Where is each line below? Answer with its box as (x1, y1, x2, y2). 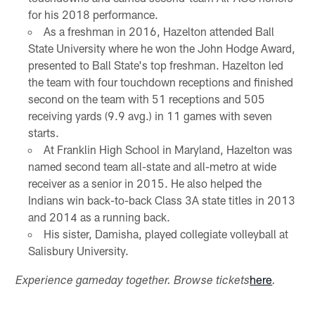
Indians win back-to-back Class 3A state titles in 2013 (27, 193, 295, 207)
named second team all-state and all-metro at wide (27, 159, 276, 173)
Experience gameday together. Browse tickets (15, 275, 250, 288)
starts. (27, 125, 59, 139)
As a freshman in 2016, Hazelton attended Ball (43, 24, 274, 38)
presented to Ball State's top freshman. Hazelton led (27, 58, 283, 72)
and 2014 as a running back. (27, 210, 170, 224)
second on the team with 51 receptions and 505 (27, 91, 265, 105)
